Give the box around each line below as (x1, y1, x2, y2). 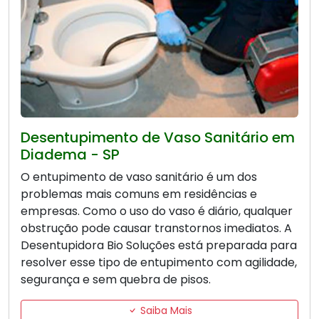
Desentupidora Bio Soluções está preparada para (21, 237, 297, 254)
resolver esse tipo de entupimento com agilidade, (21, 254, 297, 271)
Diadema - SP (21, 145, 120, 165)
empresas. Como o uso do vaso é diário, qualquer (21, 203, 293, 220)
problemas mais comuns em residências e (21, 186, 257, 203)
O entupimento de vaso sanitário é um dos (21, 169, 257, 186)
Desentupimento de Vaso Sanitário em (21, 127, 295, 148)
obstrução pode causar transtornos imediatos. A (21, 220, 292, 237)
